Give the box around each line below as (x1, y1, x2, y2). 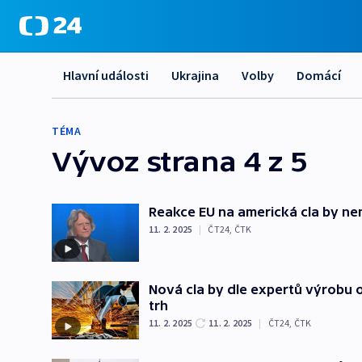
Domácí (297, 67, 341, 83)
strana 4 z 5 (139, 145, 307, 177)
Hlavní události (63, 67, 149, 83)
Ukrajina (171, 67, 219, 83)
